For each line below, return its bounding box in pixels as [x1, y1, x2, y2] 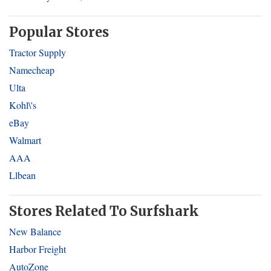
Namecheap [9, 64, 54, 76]
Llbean [9, 169, 36, 181]
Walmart [9, 134, 41, 146]
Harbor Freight [9, 243, 66, 255]
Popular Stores [9, 24, 109, 41]
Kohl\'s [9, 99, 36, 111]
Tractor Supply [9, 46, 66, 59]
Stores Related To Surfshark [9, 203, 199, 220]
